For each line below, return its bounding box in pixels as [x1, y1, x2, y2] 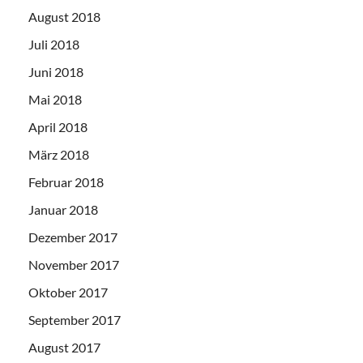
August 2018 [28, 9, 100, 25]
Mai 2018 [28, 92, 82, 108]
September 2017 [28, 312, 121, 328]
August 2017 [28, 340, 100, 356]
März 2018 [28, 147, 89, 163]
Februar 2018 [28, 174, 104, 190]
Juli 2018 [28, 36, 79, 53]
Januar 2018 [28, 202, 98, 218]
